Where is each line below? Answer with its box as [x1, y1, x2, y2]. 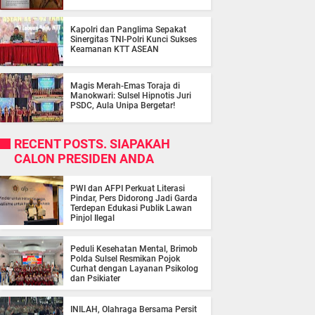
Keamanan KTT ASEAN [70, 44, 159, 55]
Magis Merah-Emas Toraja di [70, 81, 180, 91]
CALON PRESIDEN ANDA [14, 151, 154, 167]
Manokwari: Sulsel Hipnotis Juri [70, 91, 191, 101]
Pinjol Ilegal [70, 213, 115, 224]
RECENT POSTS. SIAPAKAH [14, 136, 170, 152]
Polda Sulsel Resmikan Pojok [70, 254, 180, 264]
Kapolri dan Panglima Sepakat [70, 25, 186, 35]
